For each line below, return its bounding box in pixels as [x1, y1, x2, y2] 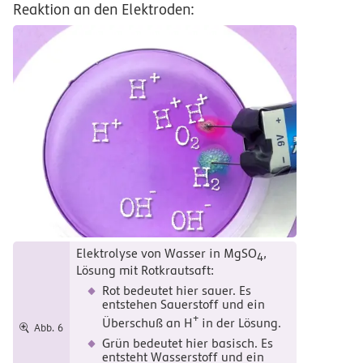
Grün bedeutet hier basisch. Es [101, 336, 273, 352]
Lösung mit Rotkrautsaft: [75, 263, 214, 278]
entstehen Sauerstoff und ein [101, 297, 265, 312]
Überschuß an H [101, 316, 193, 331]
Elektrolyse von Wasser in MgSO [75, 246, 257, 261]
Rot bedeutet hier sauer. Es [101, 283, 251, 298]
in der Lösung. [198, 316, 281, 331]
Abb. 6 [33, 322, 63, 335]
